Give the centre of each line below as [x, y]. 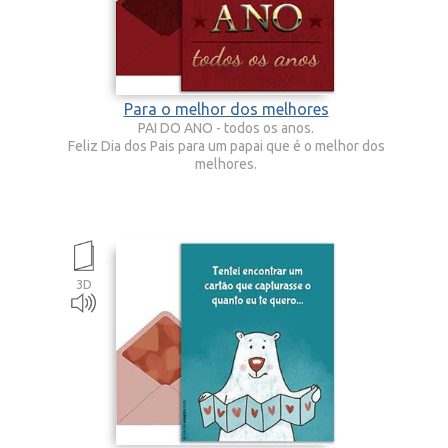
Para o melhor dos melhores [226, 109]
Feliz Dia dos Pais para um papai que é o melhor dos [226, 146]
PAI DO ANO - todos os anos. [226, 128]
